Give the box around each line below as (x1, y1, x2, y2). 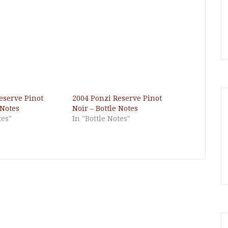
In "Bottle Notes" (72, 115, 131, 123)
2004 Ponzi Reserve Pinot (72, 94, 162, 102)
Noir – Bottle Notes (72, 104, 138, 112)
